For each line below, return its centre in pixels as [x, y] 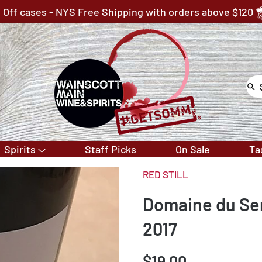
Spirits [20, 149]
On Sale [193, 149]
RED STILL [166, 174]
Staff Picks [111, 149]
